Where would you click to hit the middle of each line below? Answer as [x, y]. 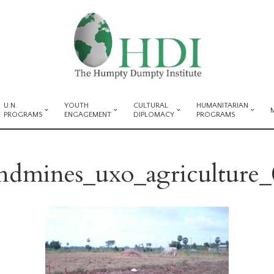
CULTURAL [151, 106]
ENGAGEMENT [88, 115]
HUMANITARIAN [222, 106]
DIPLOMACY [154, 115]
